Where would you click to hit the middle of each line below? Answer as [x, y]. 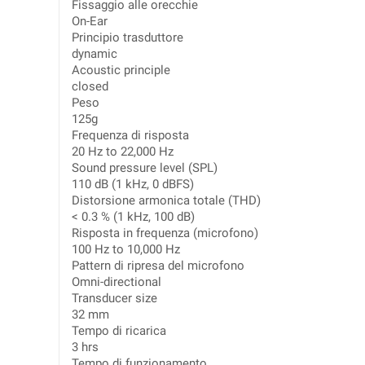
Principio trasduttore [128, 37]
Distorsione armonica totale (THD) [166, 200]
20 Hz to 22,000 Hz [123, 152]
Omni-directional [117, 282]
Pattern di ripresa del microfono [158, 266]
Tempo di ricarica [119, 331]
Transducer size [114, 298]
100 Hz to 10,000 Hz [126, 249]
